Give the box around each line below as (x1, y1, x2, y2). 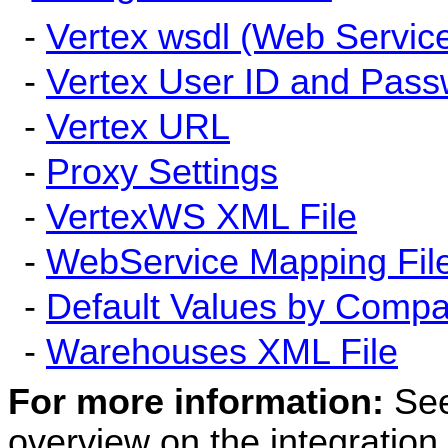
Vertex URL (46, 106, 230, 147)
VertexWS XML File (46, 196, 357, 237)
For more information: (8, 381, 394, 422)
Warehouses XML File (46, 331, 398, 372)
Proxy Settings (46, 151, 278, 192)
